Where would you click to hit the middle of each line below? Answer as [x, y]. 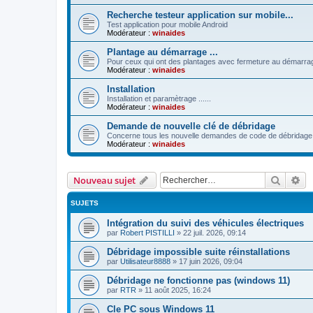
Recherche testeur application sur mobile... [200, 15]
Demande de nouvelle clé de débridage [191, 126]
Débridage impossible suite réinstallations [198, 252]
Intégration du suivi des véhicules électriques [205, 223]
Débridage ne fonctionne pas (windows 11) [198, 280]
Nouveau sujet [104, 180]
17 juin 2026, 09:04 [211, 261]
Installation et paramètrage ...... [159, 98]
